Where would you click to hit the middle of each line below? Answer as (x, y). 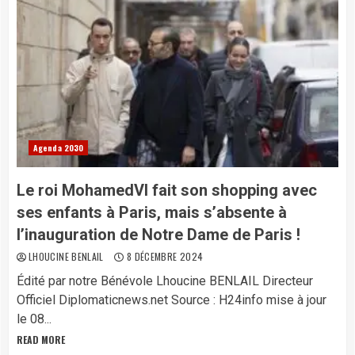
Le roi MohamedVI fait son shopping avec (167, 190)
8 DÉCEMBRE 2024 (164, 256)
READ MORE (41, 340)
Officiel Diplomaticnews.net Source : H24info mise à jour (172, 300)
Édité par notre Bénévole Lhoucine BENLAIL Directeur (165, 281)
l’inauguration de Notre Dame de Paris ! (158, 235)
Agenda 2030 (59, 148)
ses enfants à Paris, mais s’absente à (152, 212)
